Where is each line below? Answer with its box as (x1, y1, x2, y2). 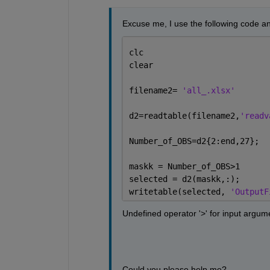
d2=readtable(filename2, (128, 110, 240, 121)
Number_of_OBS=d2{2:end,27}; (128, 136, 259, 146)
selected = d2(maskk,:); (128, 174, 240, 184)
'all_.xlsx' (181, 85, 240, 95)
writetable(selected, (128, 186, 230, 196)
